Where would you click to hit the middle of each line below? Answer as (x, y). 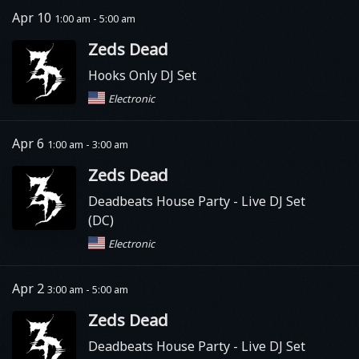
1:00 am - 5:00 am (95, 18)
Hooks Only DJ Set (142, 75)
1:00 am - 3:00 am (88, 144)
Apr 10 (33, 18)
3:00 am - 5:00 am (88, 289)
